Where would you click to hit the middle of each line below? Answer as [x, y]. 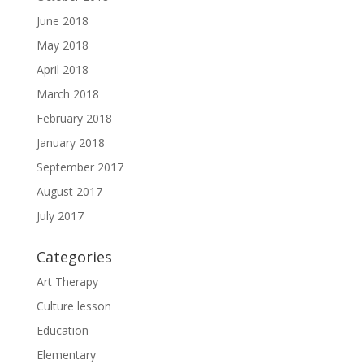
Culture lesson [74, 306]
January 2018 [70, 143]
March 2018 [67, 94]
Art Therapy [67, 282]
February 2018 [74, 119]
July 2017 [60, 216]
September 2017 [80, 167]
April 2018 [62, 70]
